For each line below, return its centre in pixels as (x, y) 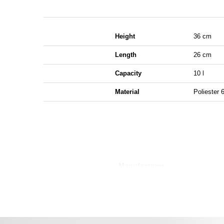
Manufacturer (141, 165)
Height (125, 36)
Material (127, 92)
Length (125, 55)
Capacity (128, 73)
